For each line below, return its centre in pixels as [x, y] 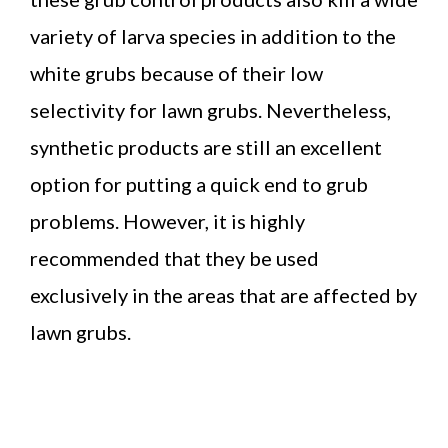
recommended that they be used [174, 257]
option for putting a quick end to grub [199, 183]
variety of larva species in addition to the [213, 35]
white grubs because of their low [176, 72]
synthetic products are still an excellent [206, 146]
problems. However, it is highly [167, 220]
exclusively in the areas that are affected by [223, 294]
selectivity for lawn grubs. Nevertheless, [210, 109]
